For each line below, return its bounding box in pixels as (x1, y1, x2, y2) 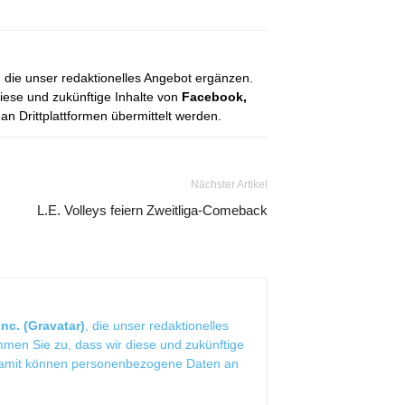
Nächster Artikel (191, 178, 268, 191)
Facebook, (182, 89, 247, 104)
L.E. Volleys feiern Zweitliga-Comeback (37, 202, 268, 218)
